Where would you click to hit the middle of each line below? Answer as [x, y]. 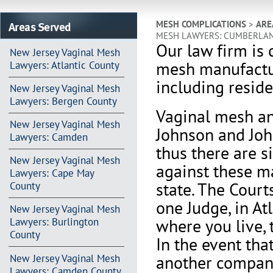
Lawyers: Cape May [51, 173]
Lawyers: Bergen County [63, 101]
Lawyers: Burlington [54, 222]
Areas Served [40, 26]
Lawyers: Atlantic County [64, 66]
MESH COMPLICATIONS [201, 24]
